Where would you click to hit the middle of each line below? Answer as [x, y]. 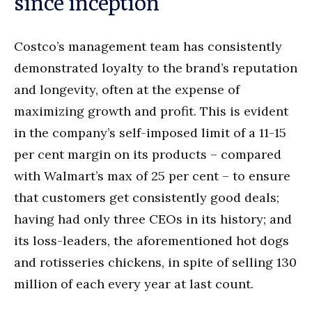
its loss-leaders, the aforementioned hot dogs [151, 240]
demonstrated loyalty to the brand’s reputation [156, 68]
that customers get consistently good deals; [147, 197]
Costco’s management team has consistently [148, 46]
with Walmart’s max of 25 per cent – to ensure [152, 175]
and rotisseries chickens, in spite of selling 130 [155, 262]
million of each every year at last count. [134, 283]
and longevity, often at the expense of [127, 89]
